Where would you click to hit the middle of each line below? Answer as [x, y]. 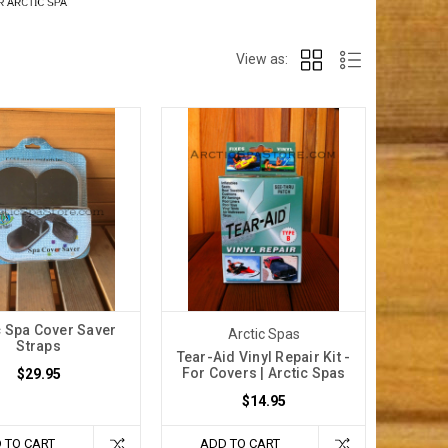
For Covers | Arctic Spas [263, 373]
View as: [262, 58]
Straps [38, 346]
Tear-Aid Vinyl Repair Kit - [263, 357]
